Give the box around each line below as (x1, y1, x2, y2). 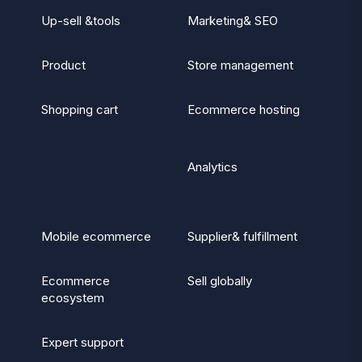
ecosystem (40, 290, 104, 306)
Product (40, 57, 86, 74)
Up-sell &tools (40, 13, 120, 29)
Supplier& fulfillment (187, 229, 297, 245)
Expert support (40, 335, 124, 351)
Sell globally (187, 273, 252, 289)
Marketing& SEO (187, 13, 278, 29)
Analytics (187, 159, 238, 175)
